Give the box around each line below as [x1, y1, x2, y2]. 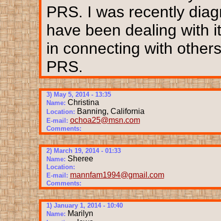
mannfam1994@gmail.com [70, 170, 164, 179]
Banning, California [76, 107, 145, 115]
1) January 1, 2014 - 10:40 [46, 201, 123, 209]
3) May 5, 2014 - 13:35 [46, 90, 111, 98]
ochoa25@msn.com [70, 115, 140, 124]
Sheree [67, 154, 93, 163]
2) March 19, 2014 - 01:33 [46, 147, 121, 154]
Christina [67, 98, 99, 107]
